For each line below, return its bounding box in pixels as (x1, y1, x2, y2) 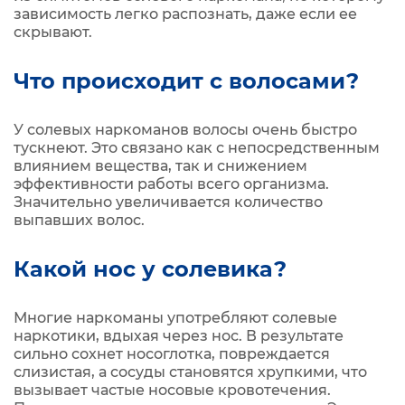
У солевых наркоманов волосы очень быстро (14, 121, 357, 138)
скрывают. (14, 24, 92, 41)
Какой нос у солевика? (14, 256, 287, 282)
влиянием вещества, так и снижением (14, 157, 307, 174)
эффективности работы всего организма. (14, 175, 329, 193)
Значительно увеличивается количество (14, 193, 323, 211)
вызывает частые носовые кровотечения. (14, 381, 334, 399)
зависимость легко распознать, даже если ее (14, 5, 357, 23)
